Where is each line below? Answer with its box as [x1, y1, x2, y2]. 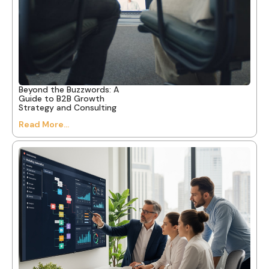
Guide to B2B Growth [19, 92, 104, 104]
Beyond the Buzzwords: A [19, 83, 119, 95]
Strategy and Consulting [19, 101, 116, 113]
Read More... [19, 118, 69, 130]
